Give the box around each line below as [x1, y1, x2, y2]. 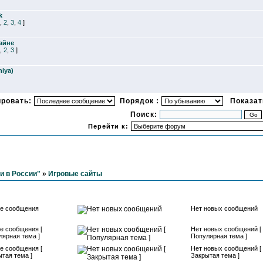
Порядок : [115, 97, 161, 105]
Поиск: [130, 110, 160, 119]
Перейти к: [88, 123, 131, 130]
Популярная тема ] [191, 232, 247, 240]
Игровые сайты [48, 170, 102, 178]
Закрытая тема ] [191, 252, 240, 259]
